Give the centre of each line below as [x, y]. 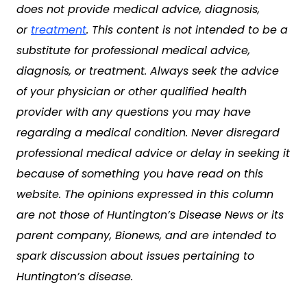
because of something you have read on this [140, 174]
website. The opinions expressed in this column [145, 194]
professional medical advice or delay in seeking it [153, 153]
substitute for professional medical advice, [133, 50]
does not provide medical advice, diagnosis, [138, 9]
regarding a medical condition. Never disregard [148, 133]
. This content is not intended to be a [187, 30]
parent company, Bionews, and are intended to [146, 235]
